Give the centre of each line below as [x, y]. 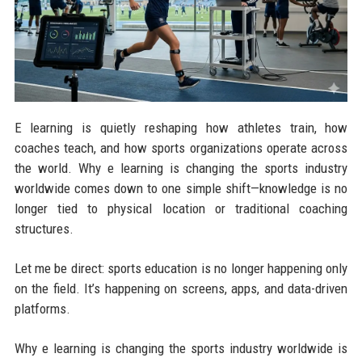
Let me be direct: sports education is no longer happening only [181, 268]
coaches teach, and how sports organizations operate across [181, 147]
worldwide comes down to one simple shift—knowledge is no [181, 188]
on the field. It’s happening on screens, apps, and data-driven [181, 288]
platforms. [42, 308]
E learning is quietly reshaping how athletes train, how [181, 127]
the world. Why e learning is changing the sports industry [181, 168]
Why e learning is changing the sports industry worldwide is [181, 348]
